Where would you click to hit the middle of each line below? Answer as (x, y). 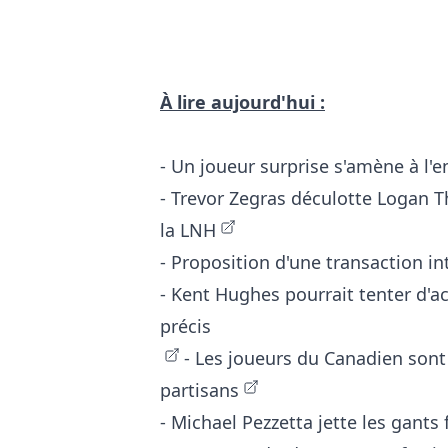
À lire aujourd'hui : (242, 102)
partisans (199, 390)
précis (185, 326)
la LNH (188, 230)
